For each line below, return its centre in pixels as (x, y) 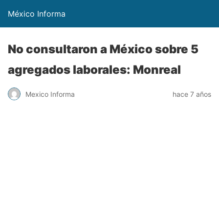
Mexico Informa (50, 94)
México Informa (37, 14)
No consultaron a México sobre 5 (103, 49)
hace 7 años (192, 94)
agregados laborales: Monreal (94, 70)
